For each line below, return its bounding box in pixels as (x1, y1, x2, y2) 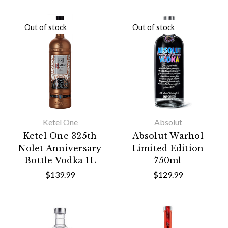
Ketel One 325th (23, 131, 97, 141)
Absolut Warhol (132, 131, 204, 141)
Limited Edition (132, 143, 204, 153)
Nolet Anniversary (18, 143, 102, 153)
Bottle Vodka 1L (24, 155, 96, 165)
